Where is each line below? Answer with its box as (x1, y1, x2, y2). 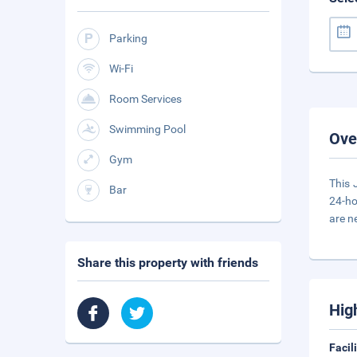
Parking (109, 32, 147, 45)
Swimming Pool (109, 123, 186, 135)
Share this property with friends (77, 255, 258, 270)
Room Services (109, 92, 182, 105)
